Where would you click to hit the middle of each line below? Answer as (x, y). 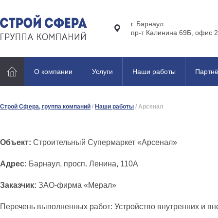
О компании (53, 72)
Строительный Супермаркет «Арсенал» (105, 142)
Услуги (102, 72)
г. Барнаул (147, 24)
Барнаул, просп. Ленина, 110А (82, 164)
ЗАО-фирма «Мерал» (76, 185)
